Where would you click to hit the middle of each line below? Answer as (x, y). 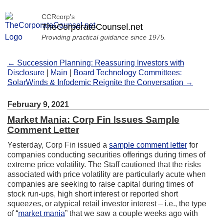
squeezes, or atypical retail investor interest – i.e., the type (107, 204)
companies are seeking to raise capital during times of (100, 184)
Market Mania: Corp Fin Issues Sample (93, 120)
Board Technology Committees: (128, 73)
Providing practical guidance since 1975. (104, 37)
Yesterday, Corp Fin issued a (58, 145)
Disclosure (26, 73)
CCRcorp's (58, 17)
